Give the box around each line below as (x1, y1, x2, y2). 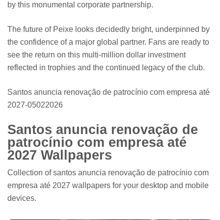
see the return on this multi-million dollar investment (7, 51, 186, 59)
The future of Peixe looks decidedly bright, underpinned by (7, 25, 210, 34)
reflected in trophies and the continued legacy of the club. (7, 63, 205, 72)
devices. (7, 193, 36, 202)
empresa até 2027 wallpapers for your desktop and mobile (7, 181, 209, 190)
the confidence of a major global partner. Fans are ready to (7, 38, 209, 47)
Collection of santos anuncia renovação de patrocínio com (7, 168, 209, 177)
